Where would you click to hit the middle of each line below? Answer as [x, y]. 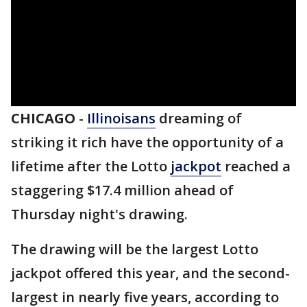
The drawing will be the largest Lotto [135, 249]
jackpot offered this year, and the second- [150, 273]
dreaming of [199, 118]
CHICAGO [43, 118]
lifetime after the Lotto [91, 166]
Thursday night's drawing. [99, 214]
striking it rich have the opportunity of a [147, 142]
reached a [256, 166]
